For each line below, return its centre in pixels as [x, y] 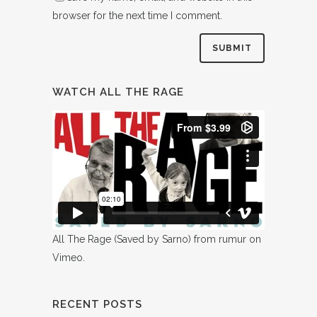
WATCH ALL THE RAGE [118, 92]
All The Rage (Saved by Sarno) [122, 239]
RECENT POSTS [97, 304]
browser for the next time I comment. [137, 15]
